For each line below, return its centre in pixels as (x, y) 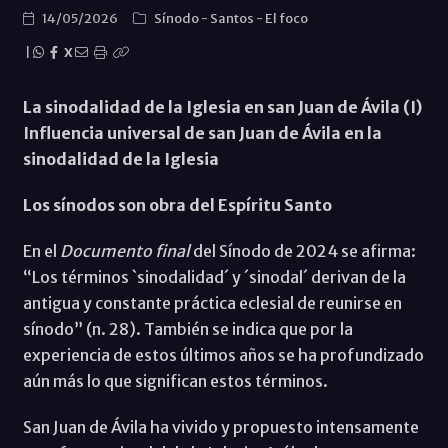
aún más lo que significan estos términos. (175, 380)
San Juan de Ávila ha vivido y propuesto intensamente (220, 426)
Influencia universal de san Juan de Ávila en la (202, 132)
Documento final (124, 250)
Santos (232, 18)
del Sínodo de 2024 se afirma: (302, 250)
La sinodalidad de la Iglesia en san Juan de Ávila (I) (222, 106)
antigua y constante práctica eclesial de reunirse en (212, 302)
